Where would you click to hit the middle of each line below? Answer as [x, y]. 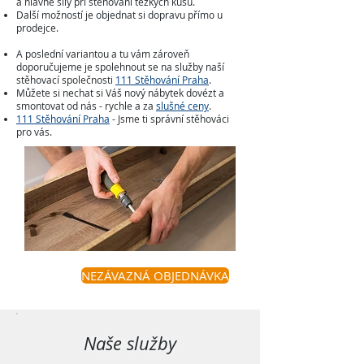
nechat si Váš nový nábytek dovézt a [142, 93]
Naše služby [130, 343]
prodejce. [37, 28]
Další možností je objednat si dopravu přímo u [119, 15]
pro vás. [34, 132]
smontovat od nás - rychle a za [86, 106]
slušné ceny [182, 106]
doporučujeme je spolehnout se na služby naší [120, 67]
